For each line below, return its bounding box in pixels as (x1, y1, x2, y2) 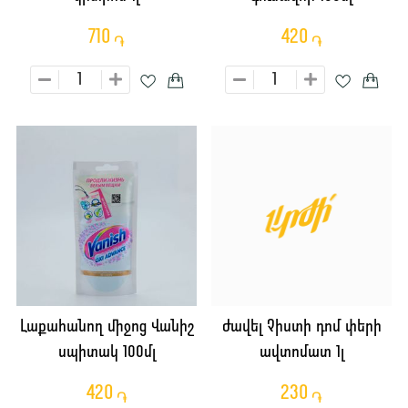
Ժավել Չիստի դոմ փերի (221, 319, 382, 336)
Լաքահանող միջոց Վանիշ (19, 319, 194, 336)
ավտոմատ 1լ (259, 344, 344, 362)
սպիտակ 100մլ (57, 344, 156, 362)
